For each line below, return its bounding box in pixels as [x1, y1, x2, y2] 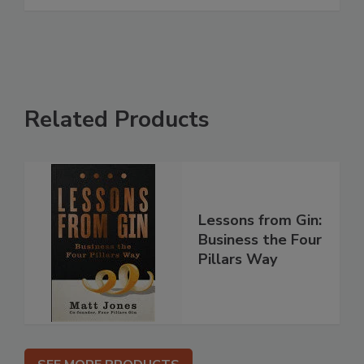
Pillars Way [198, 249, 277, 270]
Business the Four [198, 230, 322, 250]
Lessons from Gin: [198, 210, 322, 231]
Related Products [24, 104, 210, 136]
